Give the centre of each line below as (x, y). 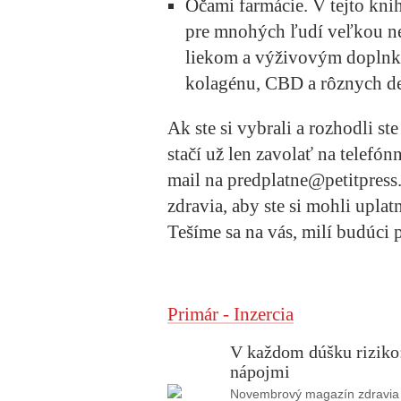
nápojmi (260, 372)
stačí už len (212, 154)
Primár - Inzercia (230, 315)
